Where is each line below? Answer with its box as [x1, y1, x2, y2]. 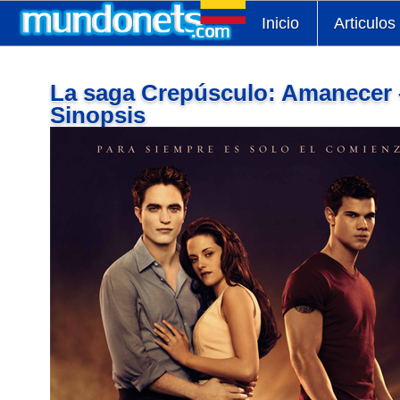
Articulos [334, 14, 396, 32]
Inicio [262, 14, 299, 32]
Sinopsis [50, 103, 146, 129]
